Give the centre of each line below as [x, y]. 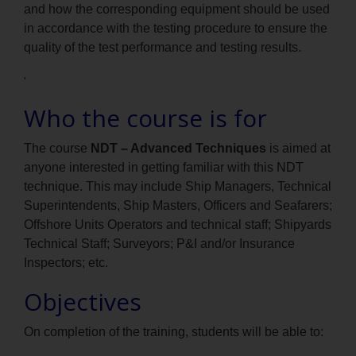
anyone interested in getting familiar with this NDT [164, 168]
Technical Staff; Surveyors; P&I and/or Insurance [159, 244]
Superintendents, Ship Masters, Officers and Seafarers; [178, 206]
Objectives [83, 302]
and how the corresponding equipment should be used [177, 10]
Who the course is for [145, 118]
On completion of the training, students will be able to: [174, 332]
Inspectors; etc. [66, 263]
